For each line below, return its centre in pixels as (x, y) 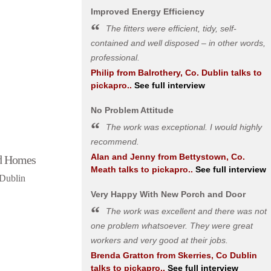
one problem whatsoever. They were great (171, 226)
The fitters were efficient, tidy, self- (171, 28)
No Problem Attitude (132, 110)
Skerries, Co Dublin (217, 255)
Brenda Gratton (122, 255)
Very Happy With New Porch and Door (168, 194)
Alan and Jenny (123, 157)
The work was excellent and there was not (186, 211)
